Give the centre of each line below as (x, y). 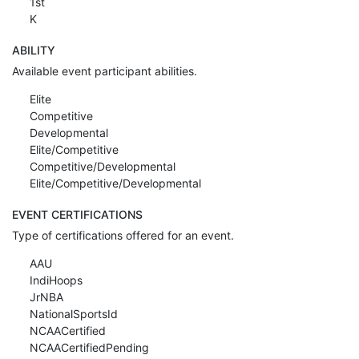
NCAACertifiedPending (87, 347)
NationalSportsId (72, 313)
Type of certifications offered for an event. (123, 235)
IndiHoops (54, 280)
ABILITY (34, 50)
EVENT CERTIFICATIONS (77, 214)
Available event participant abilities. (105, 71)
